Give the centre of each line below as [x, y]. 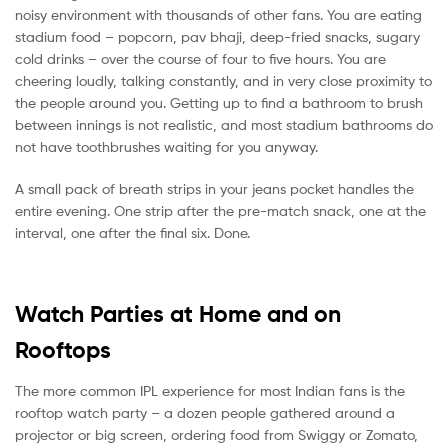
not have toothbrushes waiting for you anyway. [166, 147]
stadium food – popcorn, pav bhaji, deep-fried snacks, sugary [217, 37]
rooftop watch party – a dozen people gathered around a [205, 413]
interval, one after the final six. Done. [132, 233]
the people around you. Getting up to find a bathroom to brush [219, 103]
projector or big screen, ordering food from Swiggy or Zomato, [216, 435]
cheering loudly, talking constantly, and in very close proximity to [223, 81]
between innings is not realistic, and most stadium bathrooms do [224, 125]
